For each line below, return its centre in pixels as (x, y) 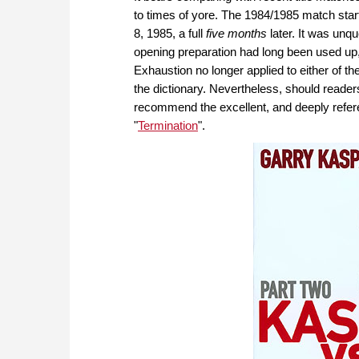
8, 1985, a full (170, 34)
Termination (168, 126)
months (249, 34)
